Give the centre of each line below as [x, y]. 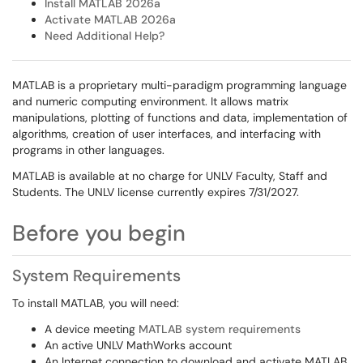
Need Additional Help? [105, 36]
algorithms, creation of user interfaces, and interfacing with [167, 134]
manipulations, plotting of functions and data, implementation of [180, 117]
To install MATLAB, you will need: [96, 303]
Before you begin [99, 233]
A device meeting [92, 329]
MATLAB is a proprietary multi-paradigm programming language [179, 85]
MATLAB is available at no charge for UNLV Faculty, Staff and [170, 176]
